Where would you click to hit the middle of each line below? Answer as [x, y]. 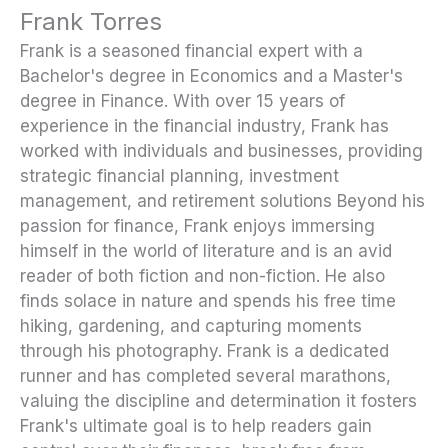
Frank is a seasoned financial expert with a [191, 51]
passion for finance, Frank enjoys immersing [197, 226]
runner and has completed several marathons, [205, 376]
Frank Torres [91, 22]
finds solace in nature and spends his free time [208, 301]
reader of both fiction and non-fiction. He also [202, 276]
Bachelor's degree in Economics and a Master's [211, 76]
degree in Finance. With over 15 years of [182, 101]
